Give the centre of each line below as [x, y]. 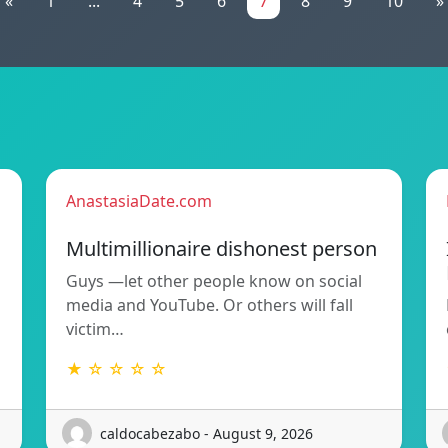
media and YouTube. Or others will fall [209, 305]
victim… [95, 329]
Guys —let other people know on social [214, 281]
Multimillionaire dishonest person [221, 249]
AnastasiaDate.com [139, 201]
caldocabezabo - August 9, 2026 [206, 433]
